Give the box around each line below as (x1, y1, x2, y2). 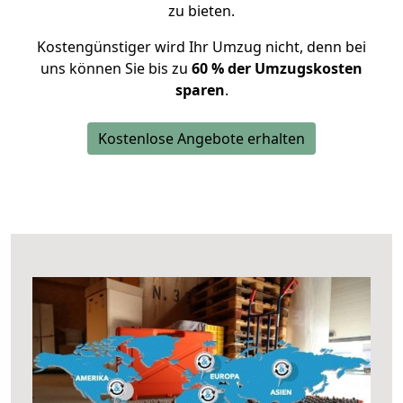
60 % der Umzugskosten (192, 58, 363, 78)
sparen (175, 80, 225, 100)
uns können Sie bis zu (40, 58, 192, 78)
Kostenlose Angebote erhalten (98, 129, 305, 148)
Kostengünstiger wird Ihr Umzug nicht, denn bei (37, 37, 366, 57)
